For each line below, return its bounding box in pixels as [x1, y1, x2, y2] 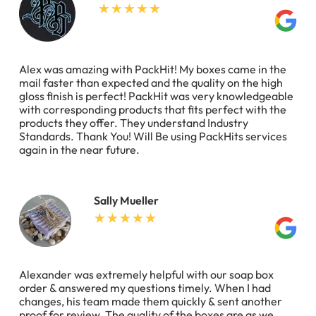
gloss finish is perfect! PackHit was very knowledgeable [19, 88, 293, 103]
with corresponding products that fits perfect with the [19, 102, 286, 116]
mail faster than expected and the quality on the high [19, 75, 283, 90]
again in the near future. [19, 142, 140, 157]
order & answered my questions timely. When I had [19, 281, 271, 296]
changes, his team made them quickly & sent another [19, 294, 282, 309]
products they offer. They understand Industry [19, 115, 248, 130]
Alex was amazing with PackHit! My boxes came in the [19, 61, 286, 76]
